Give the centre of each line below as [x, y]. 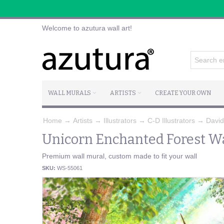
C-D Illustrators [171, 120]
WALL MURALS [69, 93]
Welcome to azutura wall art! [87, 28]
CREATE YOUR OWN [183, 93]
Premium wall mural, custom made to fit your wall [120, 156]
